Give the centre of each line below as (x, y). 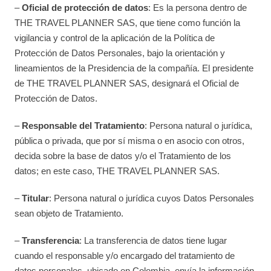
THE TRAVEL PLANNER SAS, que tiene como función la (128, 23)
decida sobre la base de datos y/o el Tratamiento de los (123, 156)
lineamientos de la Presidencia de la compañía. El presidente (134, 68)
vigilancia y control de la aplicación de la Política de (115, 38)
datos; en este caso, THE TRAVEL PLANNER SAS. (117, 171)
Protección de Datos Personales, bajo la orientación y (120, 53)
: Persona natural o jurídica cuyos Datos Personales (152, 198)
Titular (36, 198)
